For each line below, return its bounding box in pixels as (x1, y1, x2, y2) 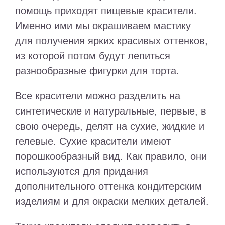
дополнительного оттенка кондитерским (15, 181, 202, 192)
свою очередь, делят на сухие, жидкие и (15, 121, 204, 132)
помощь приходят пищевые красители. (15, 5, 197, 16)
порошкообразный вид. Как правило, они (15, 151, 207, 162)
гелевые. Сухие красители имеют (15, 136, 171, 147)
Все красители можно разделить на (15, 90, 180, 101)
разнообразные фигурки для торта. (15, 65, 179, 76)
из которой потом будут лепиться (15, 50, 170, 61)
